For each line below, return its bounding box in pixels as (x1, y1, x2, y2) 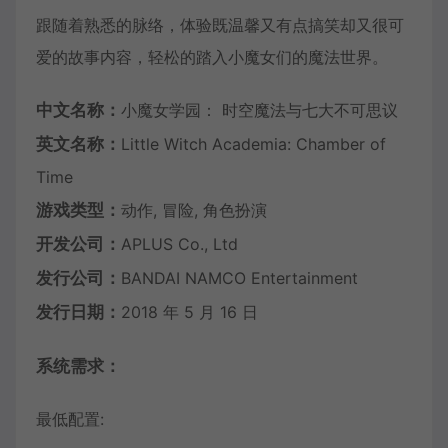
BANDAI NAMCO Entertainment (121, 268, 358, 289)
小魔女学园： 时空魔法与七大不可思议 (121, 100, 398, 121)
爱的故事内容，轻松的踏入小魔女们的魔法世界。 (36, 47, 388, 68)
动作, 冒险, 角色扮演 (121, 200, 267, 221)
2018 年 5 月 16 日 (121, 302, 258, 323)
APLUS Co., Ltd (121, 234, 238, 255)
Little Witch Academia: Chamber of (121, 134, 386, 155)
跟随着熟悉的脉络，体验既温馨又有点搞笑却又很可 (36, 15, 404, 36)
